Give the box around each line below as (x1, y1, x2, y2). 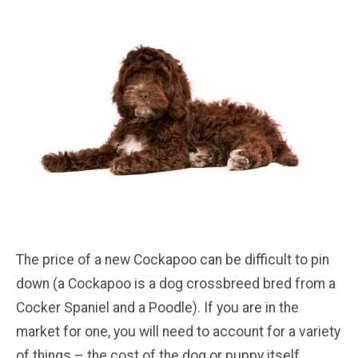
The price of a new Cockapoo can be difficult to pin (16, 251, 329, 268)
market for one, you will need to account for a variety (16, 323, 340, 340)
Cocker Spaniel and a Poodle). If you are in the (16, 299, 299, 316)
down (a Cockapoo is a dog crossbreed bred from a (16, 275, 336, 292)
